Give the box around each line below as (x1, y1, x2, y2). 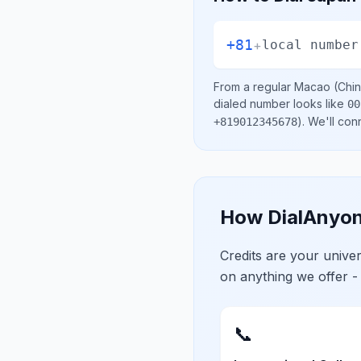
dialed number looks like (214, 97, 347, 110)
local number (262, 36, 359, 52)
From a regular (214, 80, 294, 93)
